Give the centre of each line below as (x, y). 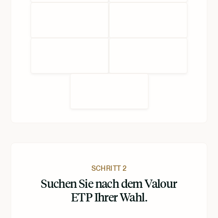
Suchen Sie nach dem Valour (109, 183)
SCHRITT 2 (109, 168)
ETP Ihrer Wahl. (109, 196)
